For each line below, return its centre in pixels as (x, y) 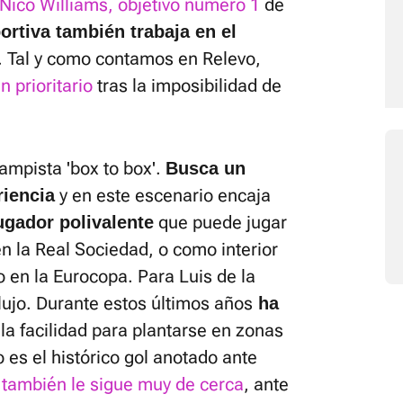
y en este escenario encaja (163, 195)
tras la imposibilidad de (187, 85)
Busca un (206, 168)
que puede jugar (220, 222)
